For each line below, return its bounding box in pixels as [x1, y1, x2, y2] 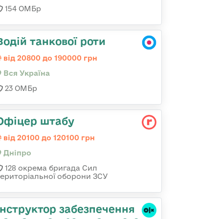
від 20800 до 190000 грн [1, 54, 97, 62]
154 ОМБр [3, 4, 41, 13]
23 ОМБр [3, 84, 37, 92]
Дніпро [1, 149, 31, 157]
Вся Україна [1, 69, 50, 77]
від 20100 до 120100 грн [1, 133, 95, 142]
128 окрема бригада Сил [3, 164, 97, 172]
